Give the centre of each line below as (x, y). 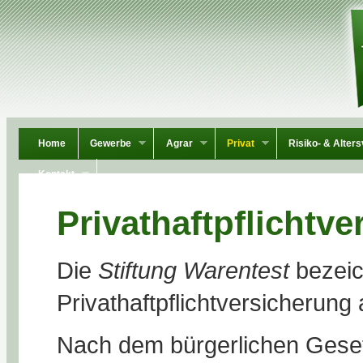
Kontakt (57, 174)
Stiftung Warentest (194, 271)
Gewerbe (111, 143)
